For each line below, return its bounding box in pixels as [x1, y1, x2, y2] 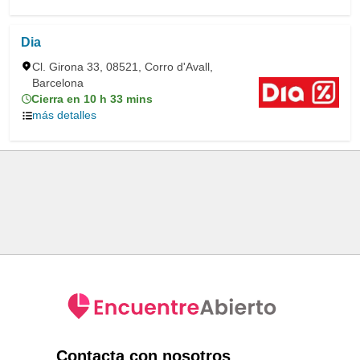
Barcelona [32, 76, 84, 89]
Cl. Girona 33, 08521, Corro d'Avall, [32, 60, 213, 73]
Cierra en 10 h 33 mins [31, 92, 153, 105]
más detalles [32, 108, 96, 121]
